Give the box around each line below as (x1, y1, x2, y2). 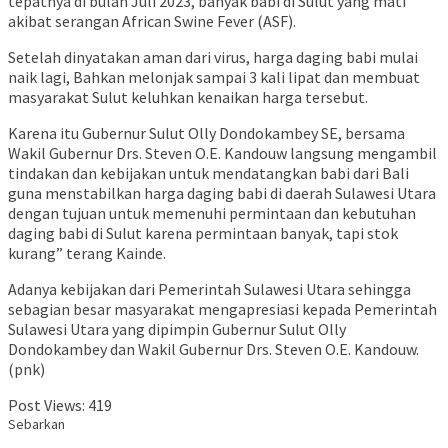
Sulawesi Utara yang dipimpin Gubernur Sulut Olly (8, 319, 346, 340)
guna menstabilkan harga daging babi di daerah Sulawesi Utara (8, 183, 436, 204)
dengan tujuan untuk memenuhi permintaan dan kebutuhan (8, 203, 416, 224)
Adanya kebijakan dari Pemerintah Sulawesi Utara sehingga (8, 279, 411, 300)
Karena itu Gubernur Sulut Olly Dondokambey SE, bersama (8, 123, 405, 144)
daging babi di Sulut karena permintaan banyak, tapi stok (8, 223, 398, 244)
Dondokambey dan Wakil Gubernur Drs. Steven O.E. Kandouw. (8, 339, 419, 360)
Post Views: (8, 395, 85, 416)
